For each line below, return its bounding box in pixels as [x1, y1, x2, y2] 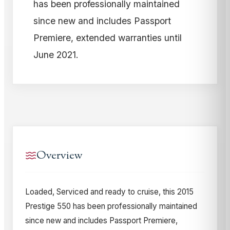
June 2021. [33, 49, 79, 60]
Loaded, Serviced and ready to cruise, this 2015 [25, 186, 194, 197]
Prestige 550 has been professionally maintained [25, 201, 197, 211]
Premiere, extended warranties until [33, 32, 182, 43]
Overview [36, 147, 83, 164]
